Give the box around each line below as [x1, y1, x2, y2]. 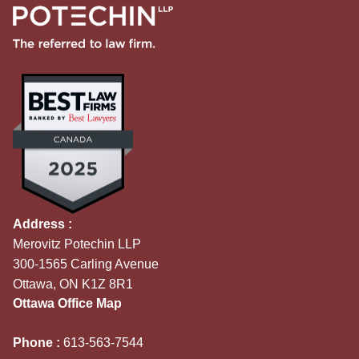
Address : [13, 217, 72, 232]
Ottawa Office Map [13, 296, 122, 311]
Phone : [13, 336, 63, 350]
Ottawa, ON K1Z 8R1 [13, 277, 133, 292]
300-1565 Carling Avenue [13, 257, 159, 272]
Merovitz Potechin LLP [13, 237, 141, 252]
